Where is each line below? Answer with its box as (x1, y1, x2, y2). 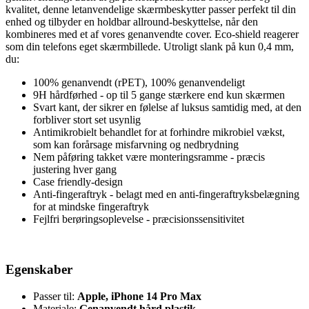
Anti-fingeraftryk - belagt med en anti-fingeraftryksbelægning (33, 188, 299, 201)
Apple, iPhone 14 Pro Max (77, 290, 201, 302)
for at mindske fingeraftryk (33, 201, 149, 213)
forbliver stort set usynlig (33, 114, 141, 126)
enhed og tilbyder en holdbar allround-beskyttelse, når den (6, 16, 258, 28)
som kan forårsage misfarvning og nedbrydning (33, 139, 239, 151)
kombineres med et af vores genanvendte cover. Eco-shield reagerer (6, 28, 299, 41)
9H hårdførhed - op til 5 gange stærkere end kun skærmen (33, 89, 285, 101)
